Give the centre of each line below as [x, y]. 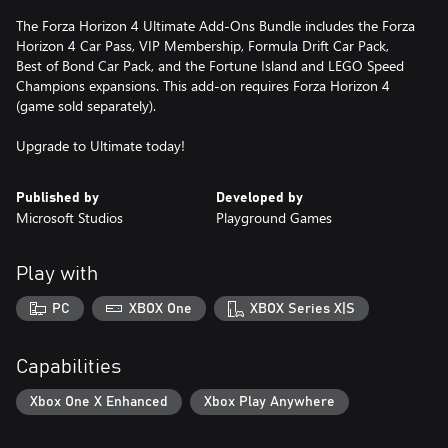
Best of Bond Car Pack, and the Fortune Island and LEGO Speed [210, 65]
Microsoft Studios [69, 217]
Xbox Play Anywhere [269, 402]
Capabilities [68, 367]
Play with [57, 273]
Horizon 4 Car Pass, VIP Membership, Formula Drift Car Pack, [202, 45]
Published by [57, 197]
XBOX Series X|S [303, 308]
